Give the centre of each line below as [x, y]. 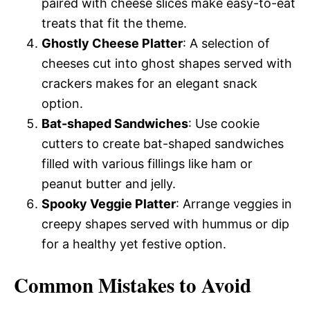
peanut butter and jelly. [109, 183]
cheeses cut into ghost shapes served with [167, 63]
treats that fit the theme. [114, 23]
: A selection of [226, 43]
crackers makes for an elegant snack [149, 83]
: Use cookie [224, 123]
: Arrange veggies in [234, 203]
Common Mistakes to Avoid [133, 285]
